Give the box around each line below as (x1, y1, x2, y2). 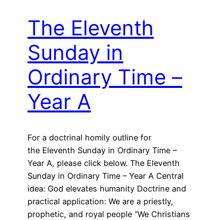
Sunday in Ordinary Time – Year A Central (27, 171, 184, 181)
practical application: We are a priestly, (27, 196, 173, 207)
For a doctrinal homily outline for (27, 133, 151, 143)
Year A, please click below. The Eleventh (27, 158, 180, 168)
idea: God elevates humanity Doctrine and (27, 184, 186, 194)
